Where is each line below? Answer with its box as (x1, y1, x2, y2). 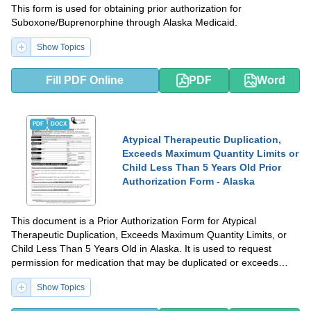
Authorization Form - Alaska (122, 175, 255, 187)
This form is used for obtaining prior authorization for (11, 2, 242, 14)
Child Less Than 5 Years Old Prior (122, 161, 281, 173)
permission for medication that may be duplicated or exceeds (11, 256, 278, 268)
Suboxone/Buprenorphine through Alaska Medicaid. (11, 16, 237, 28)
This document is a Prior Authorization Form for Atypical (11, 215, 256, 226)
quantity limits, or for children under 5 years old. (11, 270, 220, 282)
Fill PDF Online (46, 74, 124, 86)
